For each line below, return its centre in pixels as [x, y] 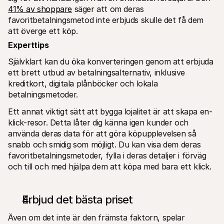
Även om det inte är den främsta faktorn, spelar [96, 217]
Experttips [28, 45]
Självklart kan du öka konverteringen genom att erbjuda [111, 61]
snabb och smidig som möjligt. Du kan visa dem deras [104, 144]
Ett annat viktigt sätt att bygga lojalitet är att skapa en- [110, 111]
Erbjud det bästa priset [77, 199]
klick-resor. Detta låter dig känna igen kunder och [98, 122]
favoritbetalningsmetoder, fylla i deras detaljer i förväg [107, 155]
